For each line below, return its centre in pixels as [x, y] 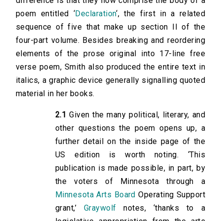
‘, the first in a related [161, 14]
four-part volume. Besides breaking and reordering [110, 40]
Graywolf [100, 208]
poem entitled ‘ [46, 14]
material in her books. [55, 94]
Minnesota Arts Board [95, 195]
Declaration [96, 14]
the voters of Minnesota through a [130, 182]
